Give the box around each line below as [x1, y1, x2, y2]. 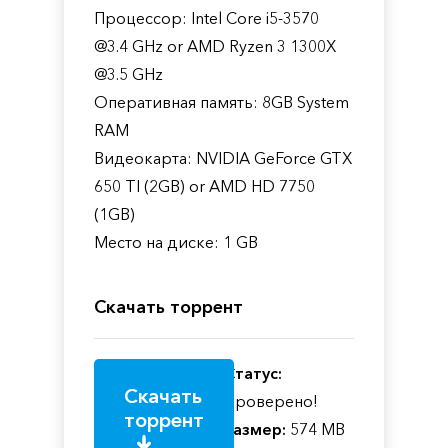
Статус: [224, 362, 282, 383]
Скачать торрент [94, 295, 243, 318]
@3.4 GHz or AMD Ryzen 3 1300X [94, 35, 336, 56]
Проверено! [224, 390, 318, 411]
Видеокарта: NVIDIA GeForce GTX [94, 147, 352, 168]
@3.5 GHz [94, 63, 163, 84]
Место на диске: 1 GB [94, 231, 258, 252]
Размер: [224, 418, 286, 439]
